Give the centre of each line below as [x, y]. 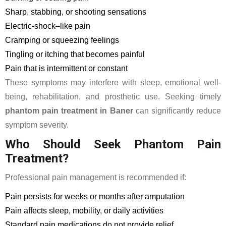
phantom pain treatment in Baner [69, 111]
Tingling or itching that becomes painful [75, 54]
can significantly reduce [177, 111]
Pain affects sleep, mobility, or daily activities [84, 211]
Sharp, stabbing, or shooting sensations [76, 12]
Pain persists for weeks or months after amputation [95, 196]
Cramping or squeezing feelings [62, 40]
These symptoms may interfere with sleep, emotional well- [113, 82]
